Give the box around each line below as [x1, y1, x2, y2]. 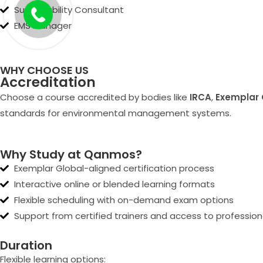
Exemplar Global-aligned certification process [14, 162, 214, 174]
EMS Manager [14, 19, 72, 32]
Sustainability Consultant [14, 4, 124, 16]
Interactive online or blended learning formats [14, 178, 215, 190]
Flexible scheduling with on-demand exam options [14, 194, 234, 206]
